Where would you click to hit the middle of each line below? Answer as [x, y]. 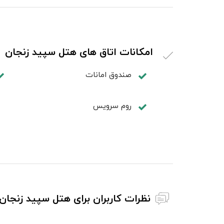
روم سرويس [112, 105]
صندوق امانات [109, 74]
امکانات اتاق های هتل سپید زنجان [79, 52]
